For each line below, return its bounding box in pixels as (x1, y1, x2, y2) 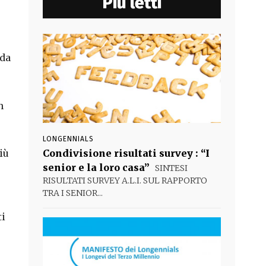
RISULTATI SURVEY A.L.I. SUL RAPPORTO (43, 175, 207, 186)
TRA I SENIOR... (43, 188, 103, 198)
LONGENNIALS (43, 135, 94, 143)
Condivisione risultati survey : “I (43, 147, 210, 159)
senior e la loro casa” (43, 161, 150, 173)
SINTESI (153, 163, 188, 173)
